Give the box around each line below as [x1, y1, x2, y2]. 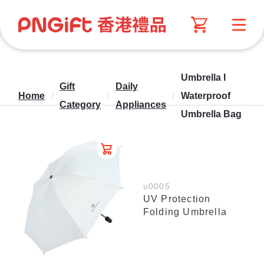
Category [60, 100, 101, 110]
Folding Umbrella [143, 206, 227, 217]
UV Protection [143, 193, 211, 204]
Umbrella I [180, 72, 226, 82]
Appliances [115, 100, 166, 110]
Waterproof [180, 90, 230, 101]
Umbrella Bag [180, 108, 242, 119]
